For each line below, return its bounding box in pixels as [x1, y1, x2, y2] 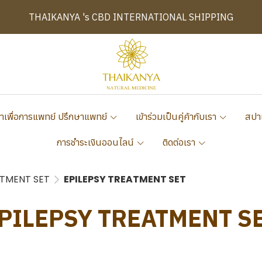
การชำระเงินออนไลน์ [56, 136, 136, 148]
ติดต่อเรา [162, 136, 198, 148]
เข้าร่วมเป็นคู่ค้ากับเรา [135, 111, 219, 122]
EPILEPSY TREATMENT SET [64, 173, 186, 186]
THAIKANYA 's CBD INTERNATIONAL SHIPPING [29, 11, 233, 23]
